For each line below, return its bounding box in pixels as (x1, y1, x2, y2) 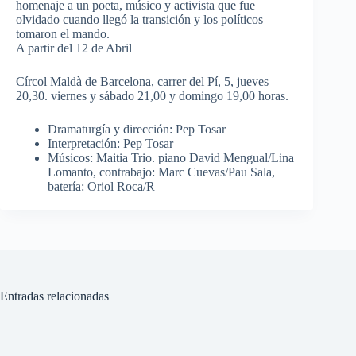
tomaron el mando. (16, 27, 110, 41)
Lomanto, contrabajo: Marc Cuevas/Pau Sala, (48, 165, 275, 180)
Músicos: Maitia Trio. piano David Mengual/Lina (48, 151, 294, 165)
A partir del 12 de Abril (16, 41, 132, 56)
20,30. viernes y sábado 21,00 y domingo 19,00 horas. (16, 89, 288, 103)
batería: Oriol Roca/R (48, 180, 155, 194)
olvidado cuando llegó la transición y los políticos (16, 13, 263, 27)
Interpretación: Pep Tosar (48, 137, 173, 151)
